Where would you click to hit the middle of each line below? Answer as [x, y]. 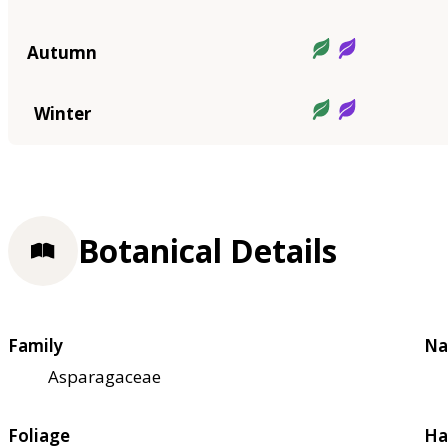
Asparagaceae [104, 377]
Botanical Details [207, 251]
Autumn [62, 52]
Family [35, 346]
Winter [62, 113]
